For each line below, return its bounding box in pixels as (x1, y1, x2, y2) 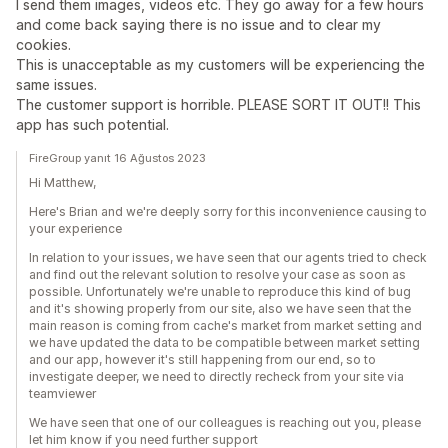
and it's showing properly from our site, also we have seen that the (29, 301, 411, 316)
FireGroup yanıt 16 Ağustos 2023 (29, 151, 206, 165)
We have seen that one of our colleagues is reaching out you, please (29, 415, 421, 430)
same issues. (16, 76, 97, 93)
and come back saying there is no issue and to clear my (16, 16, 381, 33)
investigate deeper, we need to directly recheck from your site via (29, 369, 404, 384)
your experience (29, 221, 122, 236)
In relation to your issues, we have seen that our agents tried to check (29, 250, 427, 265)
